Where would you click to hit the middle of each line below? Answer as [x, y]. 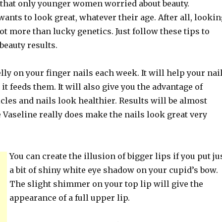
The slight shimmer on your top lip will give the [106, 184]
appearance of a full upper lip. [69, 198]
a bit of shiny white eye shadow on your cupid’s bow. [113, 170]
